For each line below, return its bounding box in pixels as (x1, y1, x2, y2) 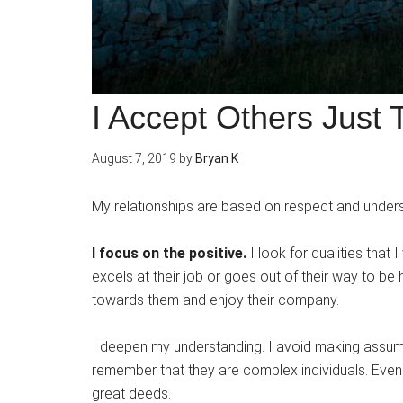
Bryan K (195, 151, 238, 166)
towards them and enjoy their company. (92, 291, 339, 309)
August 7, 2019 (92, 151, 176, 166)
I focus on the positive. (92, 245, 246, 263)
